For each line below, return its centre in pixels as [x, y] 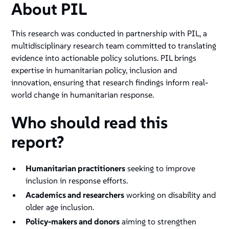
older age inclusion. [61, 207]
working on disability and [170, 195]
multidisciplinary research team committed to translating [114, 46]
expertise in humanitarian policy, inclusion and [94, 70]
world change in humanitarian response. [83, 95]
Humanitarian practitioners [76, 168]
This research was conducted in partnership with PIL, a [109, 33]
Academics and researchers [75, 195]
